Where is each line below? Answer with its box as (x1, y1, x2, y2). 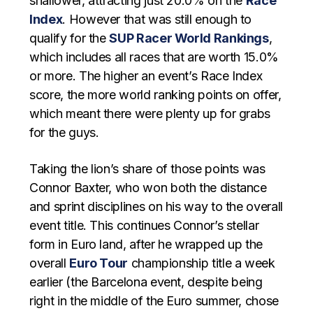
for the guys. (29, 125, 99, 140)
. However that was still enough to (62, 12, 252, 27)
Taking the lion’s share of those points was (29, 161, 265, 177)
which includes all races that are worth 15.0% (29, 50, 279, 65)
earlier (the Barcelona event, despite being (29, 275, 263, 290)
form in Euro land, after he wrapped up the (29, 237, 263, 252)
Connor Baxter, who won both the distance (29, 180, 267, 196)
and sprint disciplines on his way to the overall (29, 199, 283, 214)
